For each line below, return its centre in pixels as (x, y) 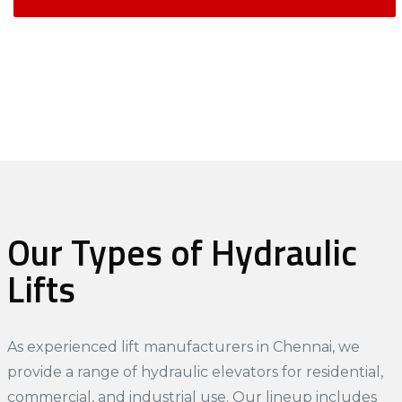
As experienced (64, 346)
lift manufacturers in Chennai (226, 346)
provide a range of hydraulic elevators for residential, (195, 371)
